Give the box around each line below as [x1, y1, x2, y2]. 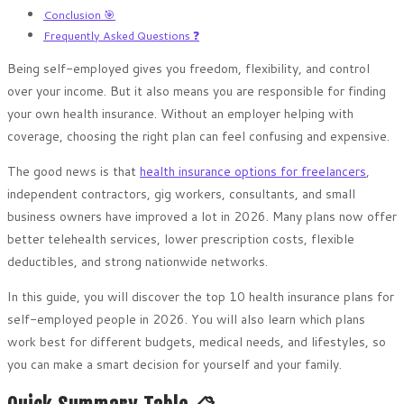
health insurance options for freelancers [140, 161, 366, 180]
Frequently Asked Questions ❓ [43, 26, 199, 43]
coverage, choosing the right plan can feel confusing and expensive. [7, 126, 390, 145]
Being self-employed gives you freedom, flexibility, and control [7, 59, 370, 78]
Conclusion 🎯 [43, 5, 115, 23]
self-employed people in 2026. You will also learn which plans [7, 309, 365, 328]
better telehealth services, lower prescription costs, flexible [7, 229, 354, 248]
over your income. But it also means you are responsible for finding [7, 81, 386, 100]
